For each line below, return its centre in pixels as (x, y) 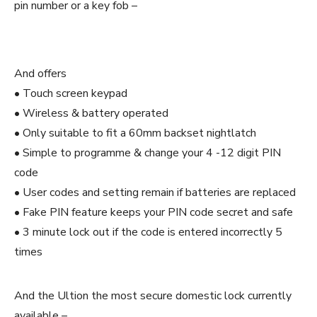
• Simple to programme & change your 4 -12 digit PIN (148, 153)
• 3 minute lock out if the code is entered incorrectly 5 (148, 232)
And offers (40, 74)
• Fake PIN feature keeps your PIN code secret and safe (154, 213)
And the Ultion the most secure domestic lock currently (153, 296)
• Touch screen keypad (71, 94)
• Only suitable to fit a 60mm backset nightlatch (135, 133)
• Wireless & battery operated (91, 114)
